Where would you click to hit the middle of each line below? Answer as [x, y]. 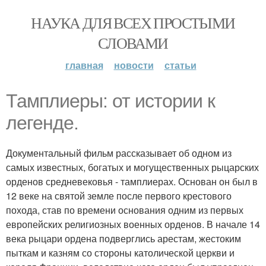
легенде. [42, 123]
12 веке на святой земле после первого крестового [119, 196]
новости [134, 65]
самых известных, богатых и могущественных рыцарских [132, 167]
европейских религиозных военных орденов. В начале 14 [133, 224]
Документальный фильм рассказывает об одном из [119, 153]
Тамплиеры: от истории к [110, 101]
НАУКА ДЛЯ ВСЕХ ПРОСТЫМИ [133, 23]
